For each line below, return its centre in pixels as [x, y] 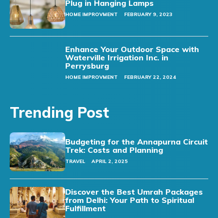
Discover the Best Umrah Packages [134, 192]
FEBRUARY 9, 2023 [148, 15]
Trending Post [59, 112]
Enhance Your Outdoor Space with [132, 49]
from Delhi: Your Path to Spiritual [130, 200]
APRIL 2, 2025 [110, 161]
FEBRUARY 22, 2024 [150, 77]
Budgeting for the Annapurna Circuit [137, 141]
